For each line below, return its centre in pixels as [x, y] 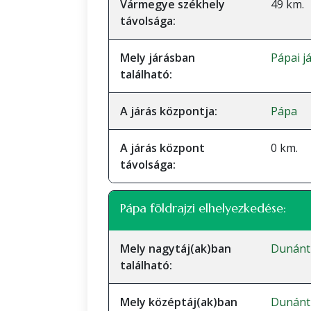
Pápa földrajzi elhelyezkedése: [203, 208]
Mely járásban [158, 58]
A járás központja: [169, 111]
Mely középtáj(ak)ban [179, 302]
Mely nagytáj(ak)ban [176, 249]
